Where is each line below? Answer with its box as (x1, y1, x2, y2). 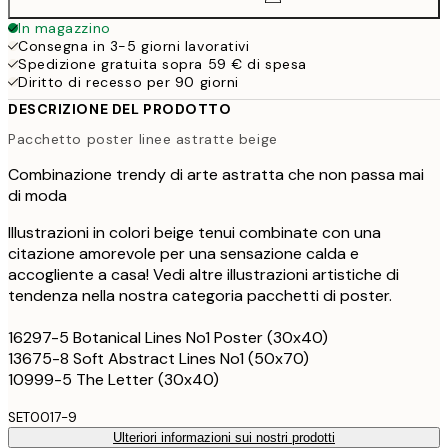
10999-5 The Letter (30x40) (8, 368, 219, 390)
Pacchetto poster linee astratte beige (8, 129, 278, 148)
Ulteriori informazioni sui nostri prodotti (113, 429, 335, 445)
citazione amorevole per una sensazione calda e (8, 242, 359, 264)
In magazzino (18, 19, 111, 37)
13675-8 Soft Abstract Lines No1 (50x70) (8, 347, 309, 369)
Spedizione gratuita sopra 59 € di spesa (18, 55, 307, 73)
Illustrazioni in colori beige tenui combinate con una (8, 221, 381, 243)
